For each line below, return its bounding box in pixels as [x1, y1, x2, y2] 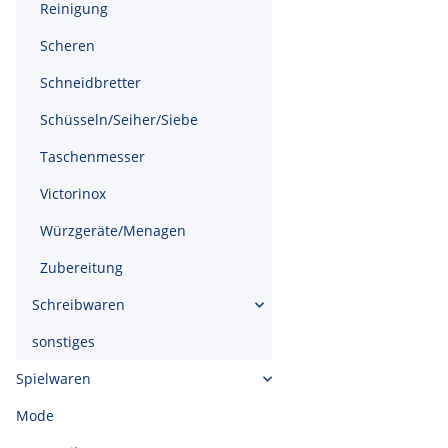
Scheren [40, 36, 95, 55]
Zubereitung [40, 258, 123, 277]
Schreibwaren [32, 295, 125, 314]
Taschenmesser [40, 147, 145, 166]
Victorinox [40, 184, 106, 203]
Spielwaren [16, 369, 91, 388]
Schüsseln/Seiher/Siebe [40, 110, 198, 129]
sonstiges [32, 332, 95, 351]
